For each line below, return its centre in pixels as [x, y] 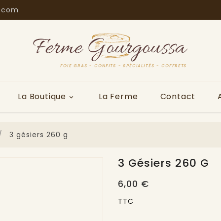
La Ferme [118, 96]
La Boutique [42, 96]
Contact [178, 96]
